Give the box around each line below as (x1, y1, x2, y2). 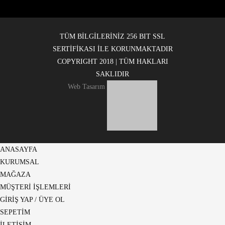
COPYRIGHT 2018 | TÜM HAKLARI (57, 58, 168, 66)
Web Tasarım (68, 83, 105, 91)
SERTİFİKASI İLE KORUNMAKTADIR (52, 45, 173, 53)
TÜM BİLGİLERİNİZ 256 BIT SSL (60, 33, 165, 41)
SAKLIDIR (96, 70, 129, 78)
